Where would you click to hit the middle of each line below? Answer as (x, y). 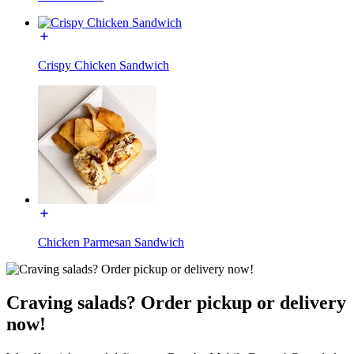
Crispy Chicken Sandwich (104, 65)
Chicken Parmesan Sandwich (111, 242)
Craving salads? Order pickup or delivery (176, 302)
